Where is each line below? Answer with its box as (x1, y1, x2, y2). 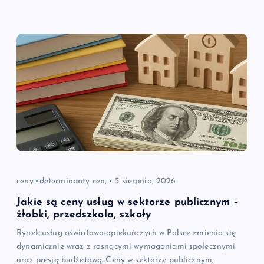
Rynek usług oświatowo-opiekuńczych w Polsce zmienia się (16, 228, 236, 237)
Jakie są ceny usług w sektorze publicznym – (16, 197, 239, 207)
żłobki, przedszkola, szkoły (16, 209, 151, 220)
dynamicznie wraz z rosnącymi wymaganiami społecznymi (16, 242, 236, 251)
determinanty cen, (39, 176, 107, 186)
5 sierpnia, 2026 (115, 176, 176, 186)
